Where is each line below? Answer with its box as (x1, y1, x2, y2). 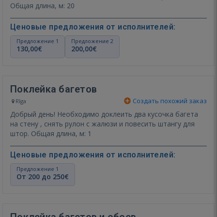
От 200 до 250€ (16, 171, 69, 181)
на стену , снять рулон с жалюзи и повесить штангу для (10, 119, 195, 128)
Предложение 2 (71, 37, 113, 45)
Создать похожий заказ (131, 96, 207, 105)
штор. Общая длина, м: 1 (31, 128, 92, 138)
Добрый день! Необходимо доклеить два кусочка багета (10, 109, 198, 119)
